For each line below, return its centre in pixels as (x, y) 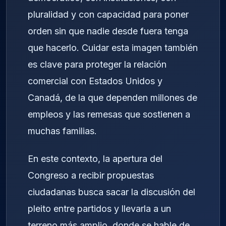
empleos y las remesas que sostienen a (109, 115)
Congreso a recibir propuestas (91, 175)
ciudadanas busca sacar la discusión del (111, 192)
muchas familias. (62, 131)
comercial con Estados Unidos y (95, 81)
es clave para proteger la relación (97, 65)
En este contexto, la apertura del (95, 158)
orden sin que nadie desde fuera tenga (108, 31)
